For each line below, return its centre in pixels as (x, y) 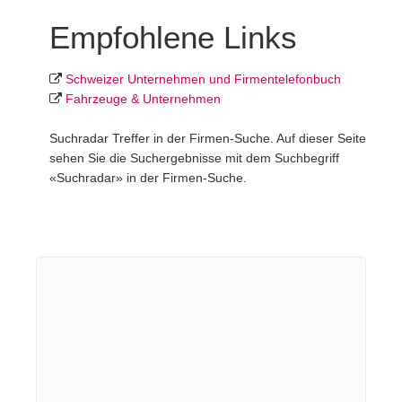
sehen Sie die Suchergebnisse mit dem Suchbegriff (194, 157)
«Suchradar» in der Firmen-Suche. (148, 177)
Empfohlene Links (173, 37)
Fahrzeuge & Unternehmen (143, 98)
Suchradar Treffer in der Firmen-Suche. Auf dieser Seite (208, 138)
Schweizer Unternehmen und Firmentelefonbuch (203, 79)
